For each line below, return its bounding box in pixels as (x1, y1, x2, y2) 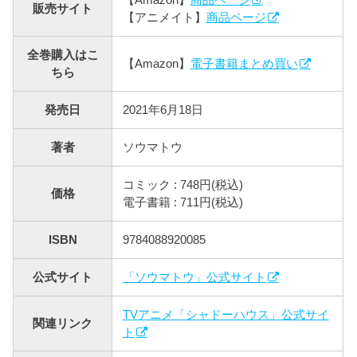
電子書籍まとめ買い (190, 56, 298, 70)
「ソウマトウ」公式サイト (122, 269, 266, 284)
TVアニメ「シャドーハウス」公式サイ (122, 307, 329, 321)
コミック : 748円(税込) (122, 177, 243, 191)
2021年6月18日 (122, 102, 203, 116)
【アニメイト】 (122, 10, 206, 24)
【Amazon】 (122, 56, 190, 70)
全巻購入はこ (26, 47, 99, 61)
